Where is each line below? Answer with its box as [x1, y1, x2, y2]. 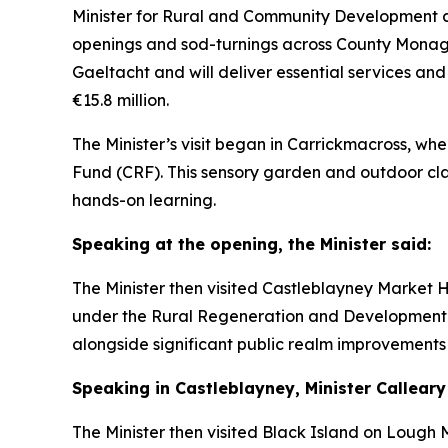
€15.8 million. [72, 90, 169, 110]
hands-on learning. [72, 190, 216, 210]
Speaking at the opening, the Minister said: [72, 234, 431, 254]
